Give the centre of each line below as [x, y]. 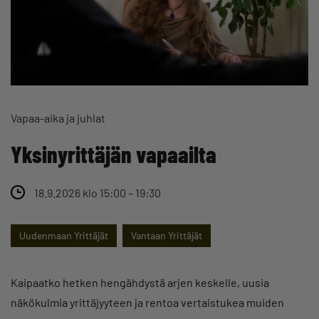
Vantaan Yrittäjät [167, 235]
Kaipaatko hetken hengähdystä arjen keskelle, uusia [140, 282]
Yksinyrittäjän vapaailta [114, 153]
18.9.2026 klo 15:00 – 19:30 [98, 192]
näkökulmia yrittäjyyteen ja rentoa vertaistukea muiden [147, 302]
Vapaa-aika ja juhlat [58, 117]
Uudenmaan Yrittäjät [64, 235]
